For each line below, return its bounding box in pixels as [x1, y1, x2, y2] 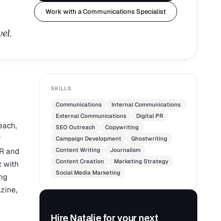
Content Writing [56, 146, 100, 154]
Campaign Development [56, 135, 121, 143]
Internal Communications [111, 101, 181, 109]
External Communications [56, 112, 126, 120]
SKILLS [51, 85, 72, 92]
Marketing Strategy [114, 157, 168, 165]
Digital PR [136, 112, 163, 120]
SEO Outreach [56, 123, 95, 131]
